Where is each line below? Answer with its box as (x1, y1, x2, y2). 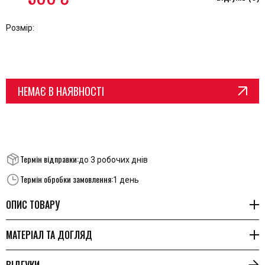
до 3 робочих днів (79, 155, 148, 164)
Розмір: (6, 23, 34, 33)
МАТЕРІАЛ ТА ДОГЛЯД (6, 228, 92, 242)
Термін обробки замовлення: (20, 172, 113, 185)
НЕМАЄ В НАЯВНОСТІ (18, 83, 104, 99)
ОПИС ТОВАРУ (6, 198, 60, 212)
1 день (113, 175, 139, 185)
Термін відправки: (20, 152, 79, 165)
